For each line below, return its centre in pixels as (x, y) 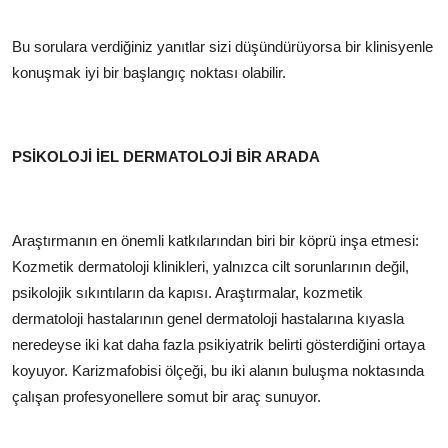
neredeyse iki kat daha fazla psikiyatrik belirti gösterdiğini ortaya (218, 344)
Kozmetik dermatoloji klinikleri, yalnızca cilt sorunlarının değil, (210, 266)
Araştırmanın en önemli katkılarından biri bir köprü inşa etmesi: (215, 240)
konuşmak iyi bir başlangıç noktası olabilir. (149, 72)
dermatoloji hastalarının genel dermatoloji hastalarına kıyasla (208, 318)
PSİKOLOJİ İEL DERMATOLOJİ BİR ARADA (166, 156)
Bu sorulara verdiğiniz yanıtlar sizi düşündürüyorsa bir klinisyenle (222, 46)
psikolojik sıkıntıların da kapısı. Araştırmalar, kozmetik (187, 292)
